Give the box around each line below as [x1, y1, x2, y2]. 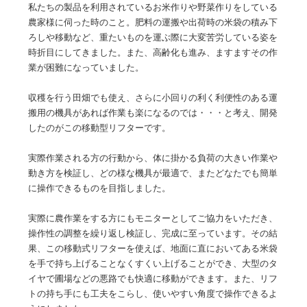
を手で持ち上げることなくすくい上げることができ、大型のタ [28, 256, 278, 269]
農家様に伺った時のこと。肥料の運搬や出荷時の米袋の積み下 [28, 15, 278, 28]
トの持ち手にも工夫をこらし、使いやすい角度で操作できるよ [28, 286, 278, 299]
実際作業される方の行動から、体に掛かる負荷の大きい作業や [28, 151, 278, 164]
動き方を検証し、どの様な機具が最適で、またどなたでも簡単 [28, 166, 278, 179]
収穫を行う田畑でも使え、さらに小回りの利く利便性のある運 [28, 90, 278, 103]
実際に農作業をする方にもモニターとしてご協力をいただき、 [28, 211, 278, 224]
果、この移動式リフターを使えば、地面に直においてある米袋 [28, 241, 278, 254]
